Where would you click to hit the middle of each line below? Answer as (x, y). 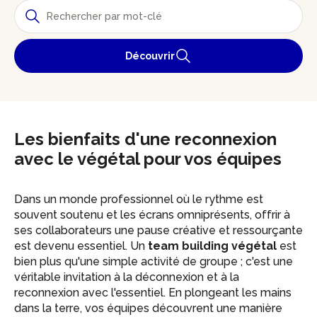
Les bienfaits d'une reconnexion (145, 139)
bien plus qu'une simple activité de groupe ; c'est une (154, 261)
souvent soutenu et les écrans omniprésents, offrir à (152, 215)
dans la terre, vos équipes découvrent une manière (148, 308)
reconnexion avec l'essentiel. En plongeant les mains (153, 293)
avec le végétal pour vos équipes (148, 159)
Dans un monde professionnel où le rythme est (139, 199)
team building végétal (212, 246)
